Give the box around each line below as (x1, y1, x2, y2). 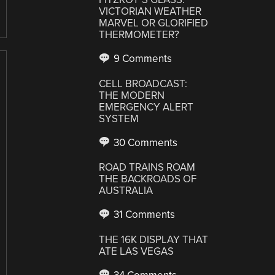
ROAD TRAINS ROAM (99, 161, 196, 174)
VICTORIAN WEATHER (99, 5, 202, 18)
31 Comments (111, 208, 176, 221)
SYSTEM (99, 112, 139, 125)
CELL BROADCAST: (99, 77, 188, 90)
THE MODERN (99, 88, 165, 102)
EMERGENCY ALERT (99, 100, 194, 114)
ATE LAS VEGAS (99, 244, 174, 258)
